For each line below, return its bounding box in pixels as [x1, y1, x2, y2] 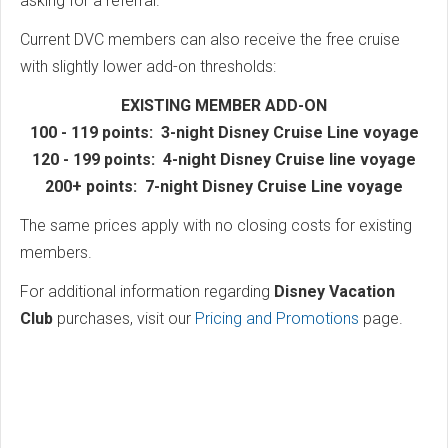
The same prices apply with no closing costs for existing [20, 216, 412, 236]
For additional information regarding [20, 282, 274, 302]
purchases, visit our [57, 309, 195, 329]
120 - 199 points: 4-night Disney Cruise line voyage [32, 150, 416, 170]
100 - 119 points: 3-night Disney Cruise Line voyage [29, 123, 419, 143]
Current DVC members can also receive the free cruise [20, 30, 400, 50]
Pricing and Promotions [195, 309, 363, 329]
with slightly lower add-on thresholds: [20, 57, 276, 77]
